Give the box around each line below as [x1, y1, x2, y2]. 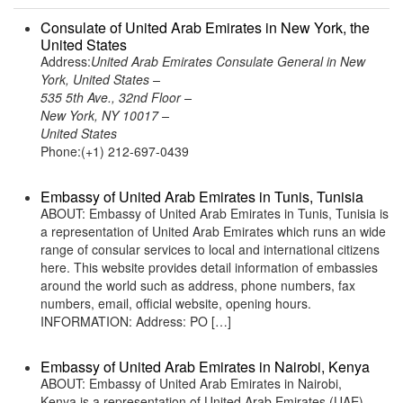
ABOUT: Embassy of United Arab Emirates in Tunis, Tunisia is [40, 204, 389, 222]
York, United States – [40, 70, 160, 88]
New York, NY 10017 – [40, 106, 169, 124]
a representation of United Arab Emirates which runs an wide [40, 222, 386, 240]
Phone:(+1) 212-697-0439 [40, 142, 189, 160]
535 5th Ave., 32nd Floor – [40, 88, 192, 106]
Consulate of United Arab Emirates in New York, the [40, 17, 370, 38]
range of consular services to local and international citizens [40, 240, 380, 258]
